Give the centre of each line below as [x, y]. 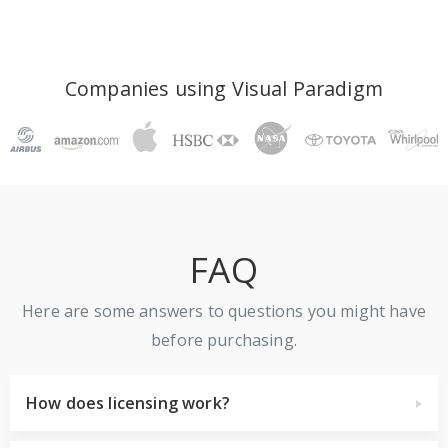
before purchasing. [224, 339]
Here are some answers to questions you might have [224, 310]
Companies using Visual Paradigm [224, 88]
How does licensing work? [128, 402]
